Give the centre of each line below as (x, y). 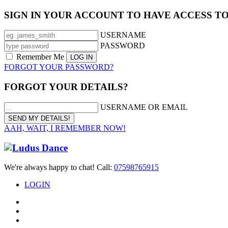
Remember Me (40, 57)
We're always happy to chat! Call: (59, 167)
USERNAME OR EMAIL (144, 107)
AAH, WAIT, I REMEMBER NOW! (65, 128)
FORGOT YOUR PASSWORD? (59, 67)
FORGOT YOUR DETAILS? (66, 87)
